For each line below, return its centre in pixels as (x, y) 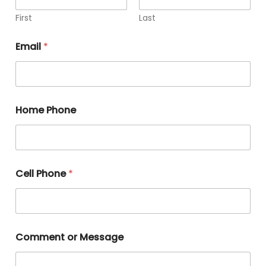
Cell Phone (42, 173)
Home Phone (46, 110)
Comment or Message (69, 237)
